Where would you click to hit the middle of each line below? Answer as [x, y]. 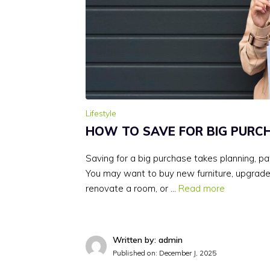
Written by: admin [148, 240]
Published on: [136, 253]
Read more [202, 188]
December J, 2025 [188, 253]
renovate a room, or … [132, 188]
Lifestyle [101, 113]
